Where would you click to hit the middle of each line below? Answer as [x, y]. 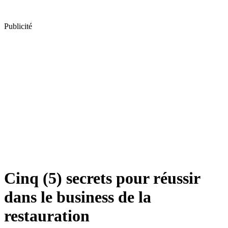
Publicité [18, 26]
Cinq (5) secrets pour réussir [102, 178]
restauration [47, 216]
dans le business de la [78, 197]
